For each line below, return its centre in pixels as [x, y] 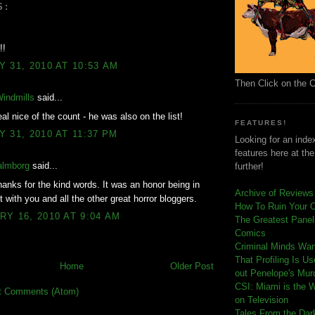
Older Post [192, 266]
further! [249, 167]
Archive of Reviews [274, 193]
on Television [262, 300]
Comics [250, 233]
